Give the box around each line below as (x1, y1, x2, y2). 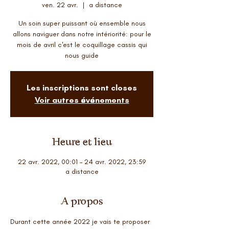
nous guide (65, 51, 99, 60)
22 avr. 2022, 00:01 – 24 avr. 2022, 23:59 (18, 157, 146, 166)
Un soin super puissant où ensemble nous (18, 19, 146, 28)
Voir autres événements (34, 95, 129, 105)
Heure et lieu (52, 135, 112, 148)
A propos (61, 195, 103, 208)
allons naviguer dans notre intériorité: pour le (12, 30, 151, 38)
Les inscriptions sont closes (27, 83, 137, 93)
